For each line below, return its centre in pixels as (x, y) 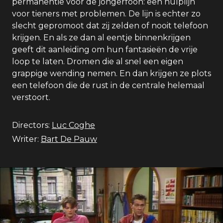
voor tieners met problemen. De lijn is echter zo (106, 14)
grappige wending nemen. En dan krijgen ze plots (111, 73)
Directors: (31, 125)
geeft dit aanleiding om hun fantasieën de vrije (105, 50)
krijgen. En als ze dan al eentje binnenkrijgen (101, 38)
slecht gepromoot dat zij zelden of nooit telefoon (110, 26)
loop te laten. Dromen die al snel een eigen (98, 61)
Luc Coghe (73, 125)
